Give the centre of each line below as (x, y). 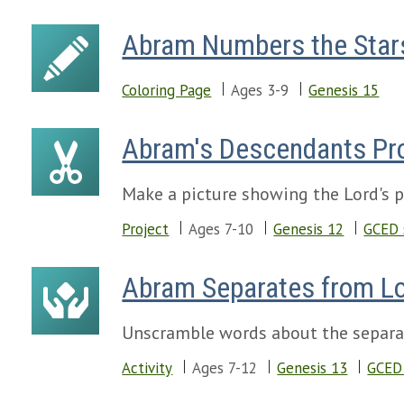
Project (146, 229)
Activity (147, 368)
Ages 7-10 (221, 229)
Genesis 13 (312, 368)
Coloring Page (167, 90)
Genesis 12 (309, 229)
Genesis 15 (344, 90)
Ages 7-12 (225, 368)
